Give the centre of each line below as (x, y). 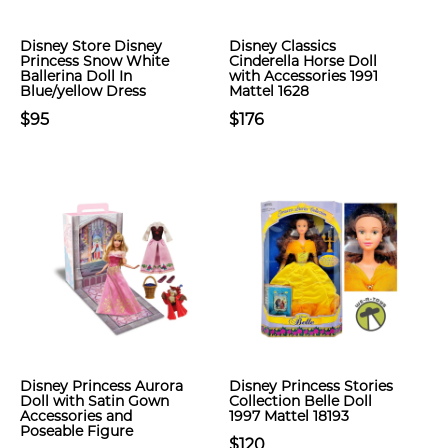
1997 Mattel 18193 (289, 416)
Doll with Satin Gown (94, 401)
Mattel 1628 (269, 91)
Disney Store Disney (91, 46)
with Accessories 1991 (303, 76)
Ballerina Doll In (76, 76)
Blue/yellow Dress (83, 91)
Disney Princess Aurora (101, 386)
